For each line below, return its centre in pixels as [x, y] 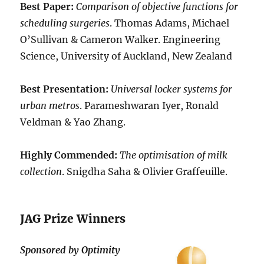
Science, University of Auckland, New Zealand [126, 56]
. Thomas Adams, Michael [170, 23]
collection [41, 172]
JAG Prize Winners [73, 219]
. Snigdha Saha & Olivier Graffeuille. [145, 172]
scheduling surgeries [65, 23]
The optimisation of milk [174, 155]
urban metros [50, 106]
